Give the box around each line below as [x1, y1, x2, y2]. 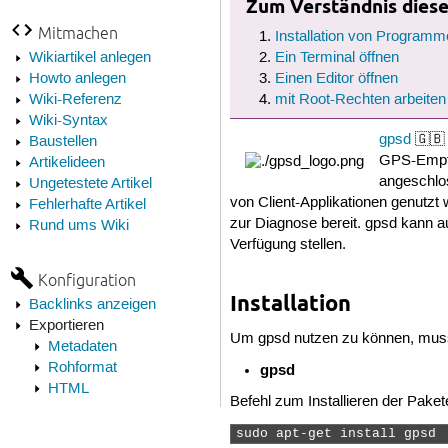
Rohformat [47, 358, 117, 377]
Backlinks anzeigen [28, 295, 156, 314]
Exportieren [28, 316, 104, 335]
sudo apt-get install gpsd [236, 426, 445, 441]
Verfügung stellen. [230, 235, 347, 254]
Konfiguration [37, 269, 136, 289]
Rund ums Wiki [28, 216, 129, 235]
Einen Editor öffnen [274, 70, 398, 89]
